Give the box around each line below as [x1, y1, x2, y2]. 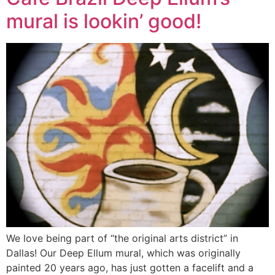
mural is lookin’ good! [6, 9, 201, 34]
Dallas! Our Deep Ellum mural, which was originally [6, 247, 241, 260]
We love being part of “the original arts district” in [6, 232, 238, 245]
